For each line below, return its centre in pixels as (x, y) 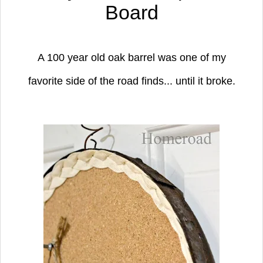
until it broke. (205, 81)
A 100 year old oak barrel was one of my (131, 57)
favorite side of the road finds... (102, 81)
